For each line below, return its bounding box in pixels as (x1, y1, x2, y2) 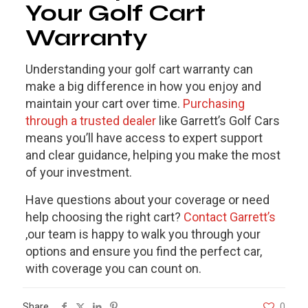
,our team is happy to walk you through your (25, 227, 261, 242)
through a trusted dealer (25, 113, 156, 129)
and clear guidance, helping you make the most (25, 148, 280, 163)
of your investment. (25, 165, 135, 180)
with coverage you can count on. (25, 261, 201, 276)
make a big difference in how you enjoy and (25, 79, 261, 94)
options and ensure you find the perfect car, (25, 244, 262, 259)
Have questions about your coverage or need (25, 192, 269, 208)
